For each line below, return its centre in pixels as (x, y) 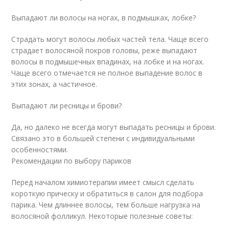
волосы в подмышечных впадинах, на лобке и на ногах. (108, 62)
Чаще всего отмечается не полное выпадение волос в (107, 73)
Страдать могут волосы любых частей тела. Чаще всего (110, 39)
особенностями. (40, 150)
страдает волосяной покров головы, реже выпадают (105, 50)
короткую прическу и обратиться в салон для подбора (107, 193)
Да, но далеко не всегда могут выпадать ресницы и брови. (114, 127)
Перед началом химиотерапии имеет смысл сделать (103, 182)
